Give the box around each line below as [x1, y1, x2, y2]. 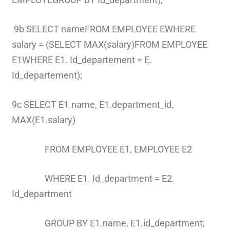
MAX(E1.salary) [11, 114, 75, 125]
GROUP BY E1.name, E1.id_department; [11, 217, 205, 228]
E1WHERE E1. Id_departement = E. [11, 54, 152, 65]
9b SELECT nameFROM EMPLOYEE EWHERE [11, 23, 196, 34]
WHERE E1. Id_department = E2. [11, 172, 175, 184]
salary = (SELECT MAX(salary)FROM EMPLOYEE [11, 39, 207, 50]
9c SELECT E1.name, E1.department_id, [11, 99, 174, 110]
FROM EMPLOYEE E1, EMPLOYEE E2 [11, 143, 192, 155]
